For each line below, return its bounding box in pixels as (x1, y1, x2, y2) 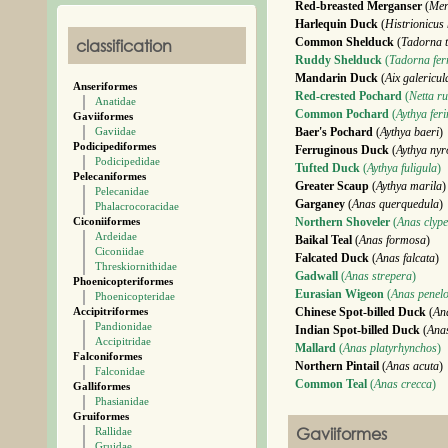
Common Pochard (295, 107, 389, 121)
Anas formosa (359, 233, 426, 247)
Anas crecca (374, 377, 432, 391)
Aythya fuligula (367, 161, 437, 175)
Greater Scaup (295, 179, 369, 193)
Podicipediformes (73, 140, 156, 152)
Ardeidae (95, 230, 137, 242)
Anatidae (95, 95, 136, 107)
